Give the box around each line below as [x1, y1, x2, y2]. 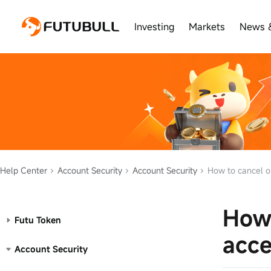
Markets [189, 20, 225, 34]
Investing [134, 20, 174, 34]
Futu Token [15, 214, 61, 226]
